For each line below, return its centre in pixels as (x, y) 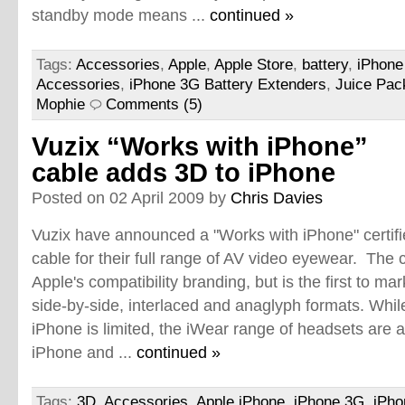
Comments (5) (154, 104)
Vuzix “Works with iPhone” (200, 146)
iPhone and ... (84, 352)
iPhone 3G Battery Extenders (228, 85)
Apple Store (254, 65)
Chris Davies (277, 198)
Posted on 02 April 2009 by (131, 198)
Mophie (61, 104)
